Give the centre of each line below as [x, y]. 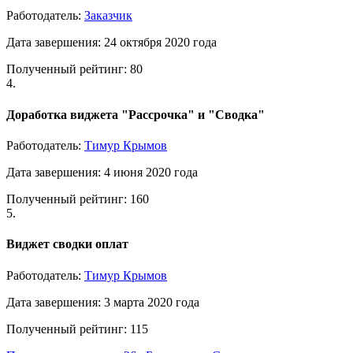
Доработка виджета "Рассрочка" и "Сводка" [136, 114]
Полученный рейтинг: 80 [74, 69]
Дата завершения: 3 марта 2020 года [103, 302]
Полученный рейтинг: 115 [77, 329]
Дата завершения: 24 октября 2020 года [111, 43]
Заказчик [108, 16]
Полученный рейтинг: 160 [78, 199]
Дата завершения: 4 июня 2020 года [102, 172]
